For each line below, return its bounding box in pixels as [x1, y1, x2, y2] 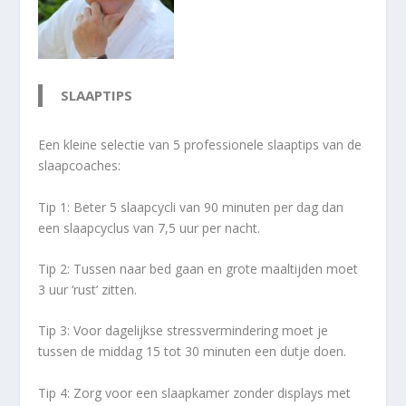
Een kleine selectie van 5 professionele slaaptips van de [38, 136, 362, 154]
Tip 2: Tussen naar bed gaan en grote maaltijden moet [38, 259, 359, 277]
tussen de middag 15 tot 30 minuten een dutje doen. [38, 343, 347, 361]
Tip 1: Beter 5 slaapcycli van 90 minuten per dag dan [38, 198, 344, 216]
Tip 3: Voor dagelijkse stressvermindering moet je [38, 322, 329, 340]
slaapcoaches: [38, 157, 121, 175]
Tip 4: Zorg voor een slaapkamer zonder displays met [38, 383, 352, 401]
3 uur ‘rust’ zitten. [38, 280, 138, 298]
